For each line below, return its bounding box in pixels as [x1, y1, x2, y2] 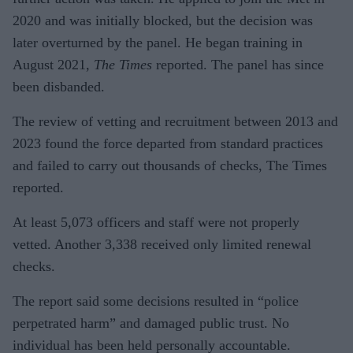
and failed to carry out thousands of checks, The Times [13, 157, 327, 173]
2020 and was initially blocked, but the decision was [13, 12, 313, 28]
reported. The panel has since [156, 56, 324, 72]
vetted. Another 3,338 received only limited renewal [13, 236, 311, 252]
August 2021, [13, 56, 94, 72]
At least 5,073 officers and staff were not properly [13, 214, 299, 230]
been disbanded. [13, 78, 105, 95]
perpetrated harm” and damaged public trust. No [13, 314, 289, 331]
